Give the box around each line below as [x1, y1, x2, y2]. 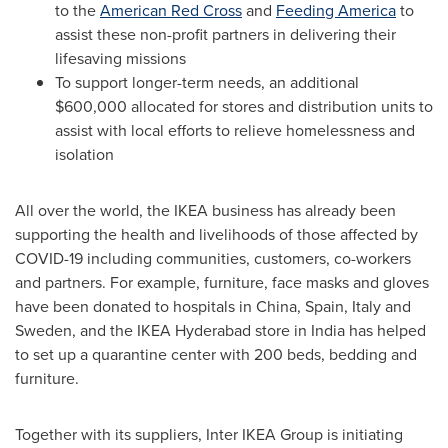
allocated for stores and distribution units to [127, 94, 433, 118]
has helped [345, 318, 426, 342]
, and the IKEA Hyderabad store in [72, 318, 311, 342]
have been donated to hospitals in [15, 294, 256, 318]
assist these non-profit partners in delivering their [55, 22, 396, 46]
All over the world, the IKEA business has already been [15, 198, 396, 222]
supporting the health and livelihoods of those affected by [15, 222, 418, 246]
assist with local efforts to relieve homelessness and [55, 118, 415, 142]
